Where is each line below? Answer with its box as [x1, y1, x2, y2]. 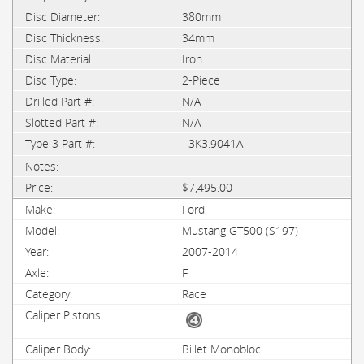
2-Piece [182, 72, 220, 88]
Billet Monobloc [182, 341, 261, 357]
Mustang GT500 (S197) [182, 223, 298, 238]
